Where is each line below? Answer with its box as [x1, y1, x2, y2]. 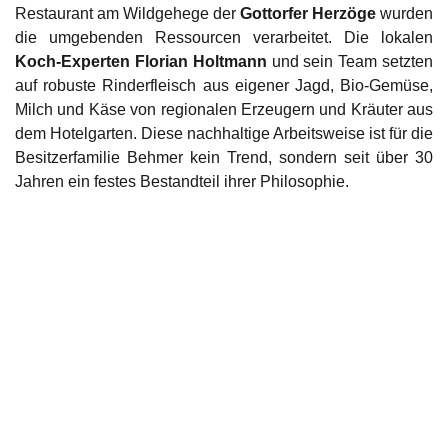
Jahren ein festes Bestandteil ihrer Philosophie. [15, 172, 349, 190]
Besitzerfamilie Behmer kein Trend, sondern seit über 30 [15, 148, 433, 166]
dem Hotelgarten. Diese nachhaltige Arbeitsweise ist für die [15, 124, 433, 142]
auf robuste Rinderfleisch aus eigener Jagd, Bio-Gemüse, [15, 76, 433, 94]
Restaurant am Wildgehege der [15, 4, 240, 22]
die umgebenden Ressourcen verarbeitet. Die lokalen [15, 28, 433, 46]
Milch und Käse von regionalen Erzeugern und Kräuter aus [15, 100, 433, 118]
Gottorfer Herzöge [240, 4, 376, 22]
